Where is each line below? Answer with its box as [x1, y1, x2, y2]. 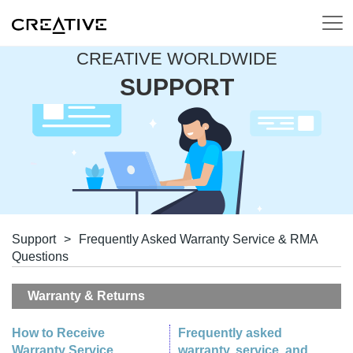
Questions [12, 250, 69, 263]
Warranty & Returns [28, 289, 145, 303]
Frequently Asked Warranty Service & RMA [79, 232, 318, 246]
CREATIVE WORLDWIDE [76, 49, 277, 69]
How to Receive [12, 326, 105, 340]
